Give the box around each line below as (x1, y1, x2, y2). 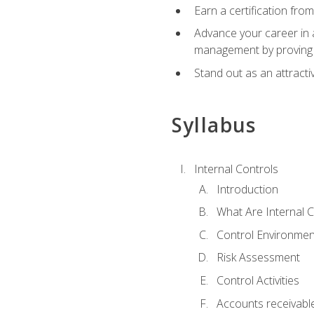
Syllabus (171, 111, 257, 139)
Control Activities (216, 272, 299, 288)
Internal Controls (193, 161, 278, 177)
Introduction (216, 181, 278, 197)
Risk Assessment (216, 250, 300, 266)
